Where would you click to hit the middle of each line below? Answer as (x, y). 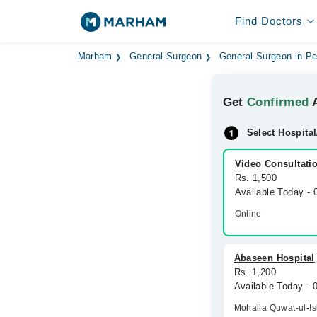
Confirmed (278, 102)
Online (248, 214)
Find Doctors (269, 21)
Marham (95, 57)
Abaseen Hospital (274, 258)
